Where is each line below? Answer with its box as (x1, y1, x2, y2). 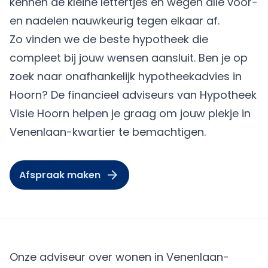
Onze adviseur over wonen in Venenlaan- (10, 249, 229, 264)
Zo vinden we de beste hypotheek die (10, 32, 208, 47)
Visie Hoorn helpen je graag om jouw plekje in (10, 106, 251, 121)
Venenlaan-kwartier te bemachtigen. (10, 124, 206, 139)
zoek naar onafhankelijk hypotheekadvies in (10, 69, 242, 84)
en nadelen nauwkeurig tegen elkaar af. (10, 13, 220, 28)
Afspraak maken (19, 168, 100, 182)
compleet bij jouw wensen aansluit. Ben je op (10, 50, 248, 65)
